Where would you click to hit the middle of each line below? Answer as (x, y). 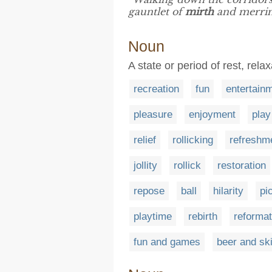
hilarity (228, 191)
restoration (242, 166)
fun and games (167, 242)
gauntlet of (157, 12)
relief (145, 140)
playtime (153, 217)
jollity (145, 166)
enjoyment (212, 115)
